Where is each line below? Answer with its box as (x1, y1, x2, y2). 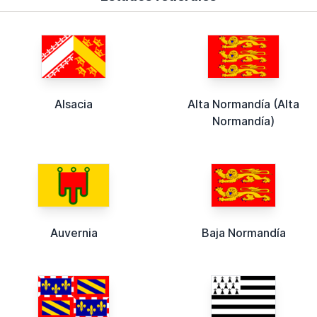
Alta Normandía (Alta (188, 96, 299, 111)
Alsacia (54, 96, 93, 111)
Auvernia (50, 225, 98, 240)
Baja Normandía (201, 225, 286, 240)
